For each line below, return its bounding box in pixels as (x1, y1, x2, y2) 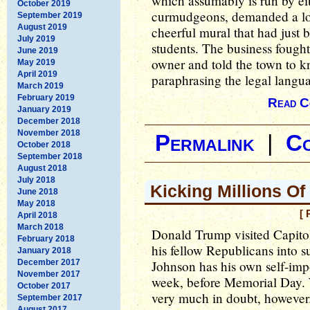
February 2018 (17, 233, 75, 244)
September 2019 (17, 10, 82, 20)
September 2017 (17, 292, 82, 302)
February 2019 (17, 92, 75, 102)
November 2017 (17, 268, 80, 279)
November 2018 (17, 127, 80, 138)
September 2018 (17, 151, 82, 161)
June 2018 (17, 186, 58, 197)
